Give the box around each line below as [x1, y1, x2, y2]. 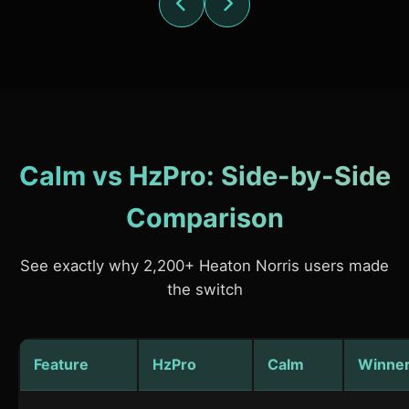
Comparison [125, 201, 284, 234]
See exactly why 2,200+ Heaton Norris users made [20, 256, 389, 275]
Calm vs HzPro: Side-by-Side [18, 159, 391, 192]
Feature [34, 354, 89, 373]
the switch [166, 279, 243, 299]
